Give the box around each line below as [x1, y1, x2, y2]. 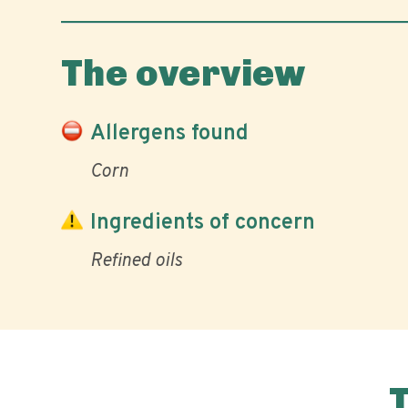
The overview [61, 51, 306, 95]
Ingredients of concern [90, 209, 315, 237]
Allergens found [90, 119, 249, 148]
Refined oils [90, 250, 182, 273]
